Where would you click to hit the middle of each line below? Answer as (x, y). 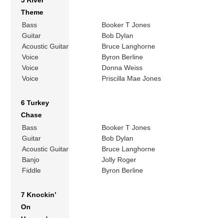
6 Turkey (35, 102)
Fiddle (32, 170)
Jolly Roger (119, 159)
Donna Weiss (122, 67)
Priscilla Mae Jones (132, 78)
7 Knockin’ (39, 194)
